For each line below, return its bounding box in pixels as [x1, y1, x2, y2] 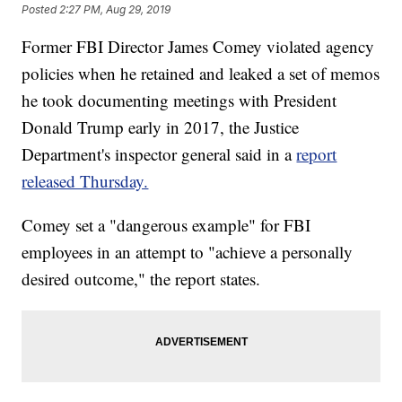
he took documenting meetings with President [22, 89, 337, 112]
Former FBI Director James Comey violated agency [22, 35, 375, 58]
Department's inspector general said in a [22, 143, 297, 166]
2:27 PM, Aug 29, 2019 [59, 2, 171, 16]
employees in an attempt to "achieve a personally [22, 240, 354, 264]
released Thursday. [22, 170, 149, 193]
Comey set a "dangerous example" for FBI [22, 214, 311, 237]
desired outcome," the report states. [22, 267, 261, 291]
